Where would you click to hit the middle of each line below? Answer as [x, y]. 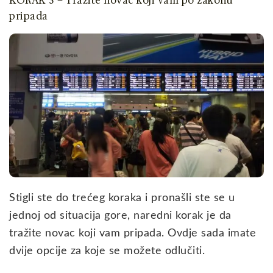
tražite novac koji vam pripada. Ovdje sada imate [133, 233]
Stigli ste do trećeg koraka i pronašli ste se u [122, 198]
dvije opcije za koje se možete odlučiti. [107, 251]
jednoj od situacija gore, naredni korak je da [120, 215]
